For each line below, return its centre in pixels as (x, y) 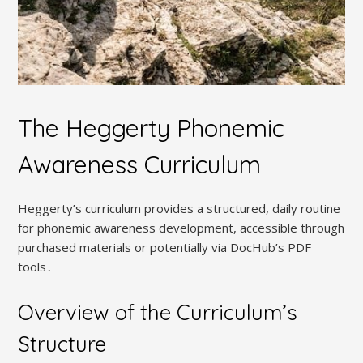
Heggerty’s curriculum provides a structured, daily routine (179, 209)
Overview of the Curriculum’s (158, 313)
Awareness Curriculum (140, 164)
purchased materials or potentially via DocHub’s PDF (165, 248)
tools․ (36, 267)
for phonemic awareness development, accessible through (181, 228)
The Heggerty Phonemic (152, 128)
